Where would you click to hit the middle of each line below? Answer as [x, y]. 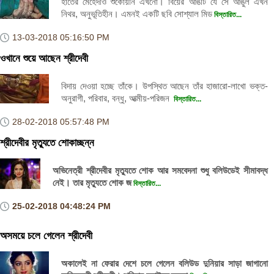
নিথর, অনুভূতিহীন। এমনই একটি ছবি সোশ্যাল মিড [137, 14]
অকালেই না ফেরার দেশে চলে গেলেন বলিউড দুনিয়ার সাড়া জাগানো [165, 263]
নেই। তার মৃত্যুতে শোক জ [92, 183]
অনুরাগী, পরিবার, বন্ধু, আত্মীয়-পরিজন [117, 98]
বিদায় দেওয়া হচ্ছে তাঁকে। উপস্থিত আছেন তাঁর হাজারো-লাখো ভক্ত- [165, 86]
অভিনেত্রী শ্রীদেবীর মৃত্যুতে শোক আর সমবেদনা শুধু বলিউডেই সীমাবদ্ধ [160, 170]
